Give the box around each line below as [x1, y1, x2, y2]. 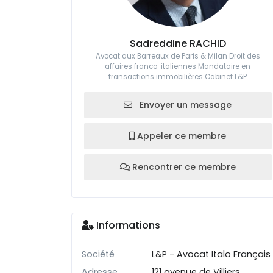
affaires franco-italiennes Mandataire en [105, 62, 251, 71]
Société [82, 248, 115, 260]
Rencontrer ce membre [129, 161, 236, 173]
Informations [94, 218, 160, 232]
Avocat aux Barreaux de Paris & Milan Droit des [95, 51, 260, 61]
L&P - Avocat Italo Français [152, 248, 271, 260]
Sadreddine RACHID [129, 37, 226, 51]
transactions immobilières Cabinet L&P [108, 72, 247, 82]
